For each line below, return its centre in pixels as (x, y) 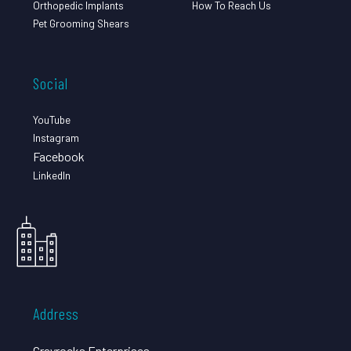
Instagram (56, 137)
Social (51, 83)
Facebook (59, 156)
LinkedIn (52, 175)
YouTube (52, 119)
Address (56, 313)
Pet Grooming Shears (81, 23)
